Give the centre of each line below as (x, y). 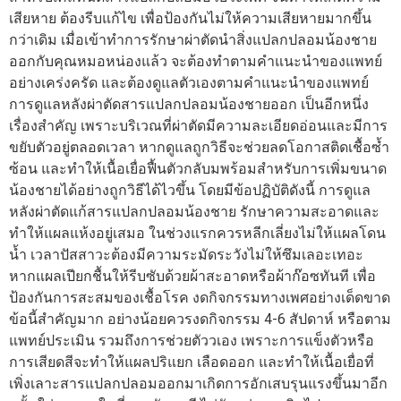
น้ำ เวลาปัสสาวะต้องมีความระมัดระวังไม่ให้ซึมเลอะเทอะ (186, 255)
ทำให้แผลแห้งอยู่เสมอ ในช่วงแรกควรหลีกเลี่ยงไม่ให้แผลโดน (197, 234)
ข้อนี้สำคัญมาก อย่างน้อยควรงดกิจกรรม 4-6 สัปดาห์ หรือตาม (200, 320)
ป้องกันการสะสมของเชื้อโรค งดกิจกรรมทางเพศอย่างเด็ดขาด (200, 298)
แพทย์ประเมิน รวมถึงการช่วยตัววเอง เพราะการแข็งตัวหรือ (192, 341)
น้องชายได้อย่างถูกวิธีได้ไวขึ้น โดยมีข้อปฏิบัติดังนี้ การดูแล (190, 191)
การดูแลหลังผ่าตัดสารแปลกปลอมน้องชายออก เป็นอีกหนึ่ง (189, 105)
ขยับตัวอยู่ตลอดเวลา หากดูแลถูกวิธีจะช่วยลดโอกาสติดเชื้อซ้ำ (199, 148)
